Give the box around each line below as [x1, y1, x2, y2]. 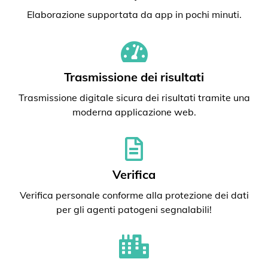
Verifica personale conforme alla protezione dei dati [19, 189, 249, 201]
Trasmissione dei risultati [64, 69, 204, 84]
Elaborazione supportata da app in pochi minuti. [26, 8, 242, 20]
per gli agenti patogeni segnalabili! [56, 203, 212, 215]
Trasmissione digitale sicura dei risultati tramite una [18, 92, 250, 103]
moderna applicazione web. [72, 106, 196, 118]
